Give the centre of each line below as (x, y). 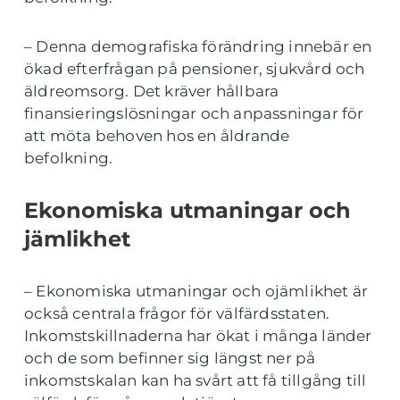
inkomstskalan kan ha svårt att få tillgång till (196, 381)
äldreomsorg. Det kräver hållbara (152, 92)
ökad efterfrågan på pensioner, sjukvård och (195, 69)
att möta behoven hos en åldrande (157, 136)
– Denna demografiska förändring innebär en (198, 47)
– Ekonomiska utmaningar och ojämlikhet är (196, 292)
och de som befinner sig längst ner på (170, 358)
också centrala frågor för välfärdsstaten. (177, 314)
